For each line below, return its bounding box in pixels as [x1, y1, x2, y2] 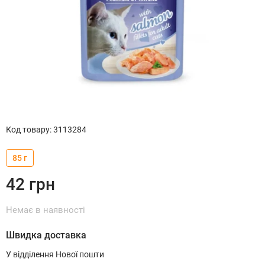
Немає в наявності [6, 204, 85, 215]
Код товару [6, 124, 50, 134]
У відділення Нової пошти [6, 249, 104, 259]
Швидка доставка [6, 229, 86, 241]
